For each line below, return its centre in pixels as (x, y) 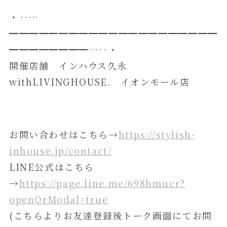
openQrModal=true (59, 199)
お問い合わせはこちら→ (64, 134)
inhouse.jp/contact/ (60, 150)
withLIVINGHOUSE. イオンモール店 (99, 82)
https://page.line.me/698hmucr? (102, 183)
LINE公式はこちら (52, 166)
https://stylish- (157, 134)
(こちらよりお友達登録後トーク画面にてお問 (110, 215)
